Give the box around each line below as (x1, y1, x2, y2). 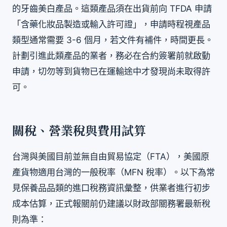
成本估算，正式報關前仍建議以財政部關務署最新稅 (12, 198, 210, 209)
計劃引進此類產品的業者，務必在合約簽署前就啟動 (12, 50, 210, 61)
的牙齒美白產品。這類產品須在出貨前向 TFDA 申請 (12, 3, 212, 14)
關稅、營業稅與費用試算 (12, 124, 146, 139)
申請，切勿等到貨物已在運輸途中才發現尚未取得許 (12, 65, 210, 77)
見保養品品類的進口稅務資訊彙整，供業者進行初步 (12, 182, 210, 193)
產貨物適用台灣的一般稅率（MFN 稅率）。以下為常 (12, 166, 215, 177)
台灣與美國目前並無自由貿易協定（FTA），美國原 (12, 150, 209, 162)
